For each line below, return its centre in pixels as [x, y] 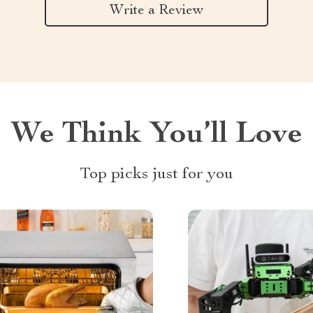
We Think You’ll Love [156, 136]
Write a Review [156, 11]
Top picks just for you [156, 175]
